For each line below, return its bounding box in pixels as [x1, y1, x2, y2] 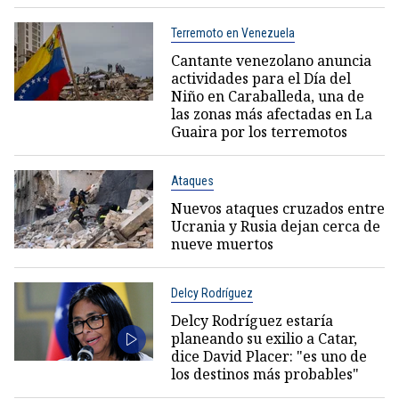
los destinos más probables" [170, 364, 359, 385]
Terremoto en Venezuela [170, 26, 295, 41]
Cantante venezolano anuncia [170, 51, 371, 71]
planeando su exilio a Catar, [170, 329, 357, 349]
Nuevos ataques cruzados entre [170, 199, 385, 219]
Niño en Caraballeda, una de [170, 86, 364, 107]
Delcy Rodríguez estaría [170, 311, 333, 331]
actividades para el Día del [170, 69, 351, 89]
